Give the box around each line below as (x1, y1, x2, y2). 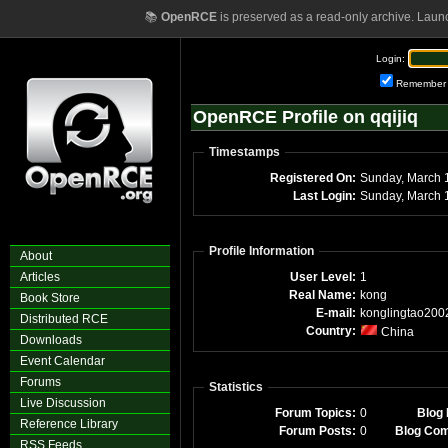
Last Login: (293, 189, 356, 203)
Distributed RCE (20, 312, 108, 326)
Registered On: (270, 171, 356, 185)
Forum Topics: (275, 406, 356, 420)
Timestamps (209, 145, 280, 159)
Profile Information (209, 244, 314, 258)
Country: (306, 324, 356, 338)
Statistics (209, 380, 263, 394)
